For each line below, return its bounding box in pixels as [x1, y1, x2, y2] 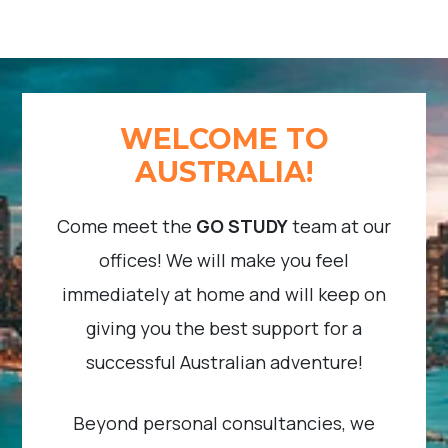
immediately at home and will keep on [62, 282, 386, 307]
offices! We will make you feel [99, 248, 349, 273]
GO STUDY [196, 214, 288, 239]
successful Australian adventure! [85, 350, 363, 375]
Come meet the [57, 214, 196, 239]
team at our [288, 214, 391, 239]
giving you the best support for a [86, 316, 362, 341]
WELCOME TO [119, 122, 329, 157]
